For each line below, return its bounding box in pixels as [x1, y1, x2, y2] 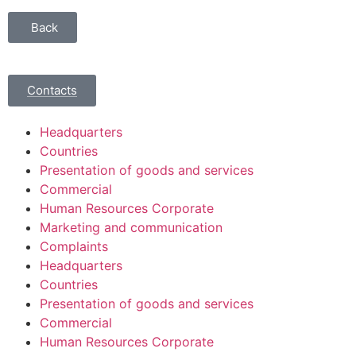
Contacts [27, 83, 77, 99]
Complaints [40, 238, 108, 255]
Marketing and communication [40, 219, 222, 236]
